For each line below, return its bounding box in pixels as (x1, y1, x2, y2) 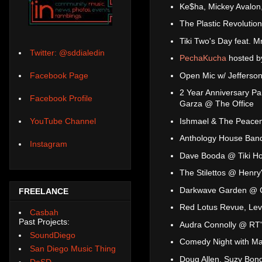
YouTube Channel (30, 116, 96, 126)
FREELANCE (19, 187, 68, 196)
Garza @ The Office (180, 99, 254, 109)
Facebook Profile (30, 94, 92, 104)
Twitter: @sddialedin (30, 48, 105, 58)
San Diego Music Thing (30, 243, 116, 253)
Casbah (30, 207, 58, 217)
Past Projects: (19, 216, 70, 226)
